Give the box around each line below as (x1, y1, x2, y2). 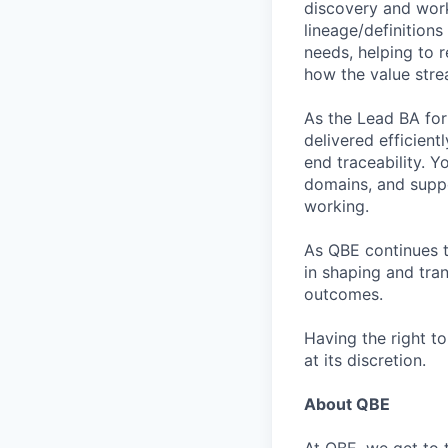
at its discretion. (304, 350, 426, 370)
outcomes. (304, 284, 383, 304)
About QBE (304, 394, 390, 414)
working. (304, 196, 369, 216)
